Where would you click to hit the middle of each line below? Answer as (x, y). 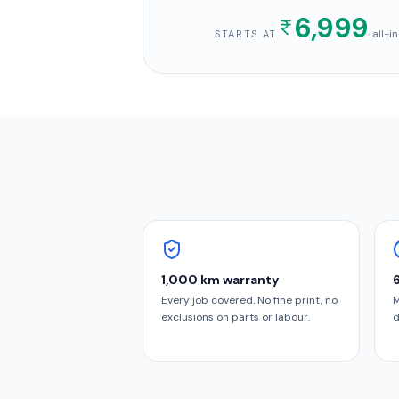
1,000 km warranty (220, 280)
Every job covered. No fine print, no (249, 300)
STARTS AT (246, 34)
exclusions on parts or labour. (236, 317)
